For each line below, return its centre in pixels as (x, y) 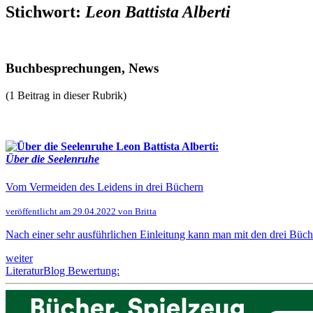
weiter (19, 258)
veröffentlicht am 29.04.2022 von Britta (81, 211)
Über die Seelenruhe (52, 159)
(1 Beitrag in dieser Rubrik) (66, 96)
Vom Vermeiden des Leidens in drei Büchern (104, 187)
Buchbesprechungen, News (82, 68)
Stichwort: (45, 12)
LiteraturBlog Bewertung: (63, 270)
